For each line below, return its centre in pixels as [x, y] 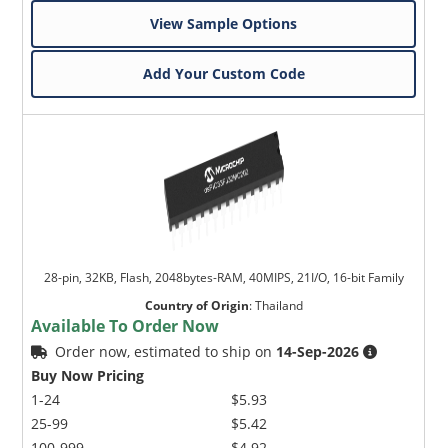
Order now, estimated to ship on [166, 351]
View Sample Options [224, 23]
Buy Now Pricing [88, 375]
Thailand [278, 305]
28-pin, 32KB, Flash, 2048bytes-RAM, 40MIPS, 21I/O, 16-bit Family [223, 277]
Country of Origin [196, 305]
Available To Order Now [125, 325]
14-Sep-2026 [318, 351]
